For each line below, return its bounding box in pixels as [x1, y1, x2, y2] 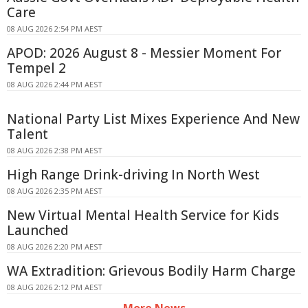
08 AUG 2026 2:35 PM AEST [7, 185, 102, 196]
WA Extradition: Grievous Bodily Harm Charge [7, 261, 296, 280]
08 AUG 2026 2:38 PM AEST [7, 144, 102, 155]
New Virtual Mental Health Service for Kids [7, 206, 279, 224]
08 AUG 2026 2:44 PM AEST [7, 78, 102, 89]
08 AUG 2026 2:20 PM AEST [7, 241, 102, 252]
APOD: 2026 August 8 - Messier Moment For [7, 43, 281, 62]
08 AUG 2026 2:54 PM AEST [7, 23, 102, 34]
